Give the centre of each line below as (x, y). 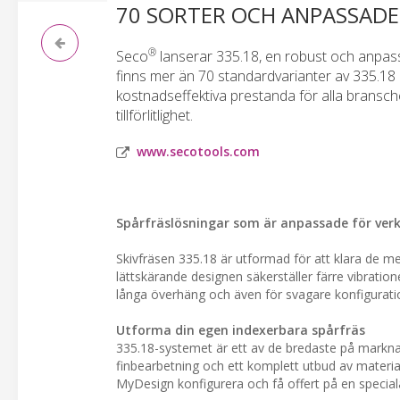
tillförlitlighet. (154, 115)
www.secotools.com (198, 151)
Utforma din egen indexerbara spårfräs (241, 330)
